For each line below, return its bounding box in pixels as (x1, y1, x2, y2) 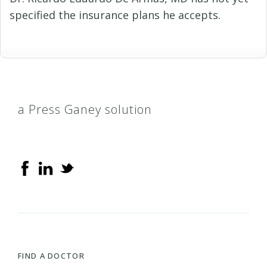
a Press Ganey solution (18, 101, 152, 117)
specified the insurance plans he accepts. (10, 7, 221, 22)
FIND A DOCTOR (18, 250, 85, 261)
